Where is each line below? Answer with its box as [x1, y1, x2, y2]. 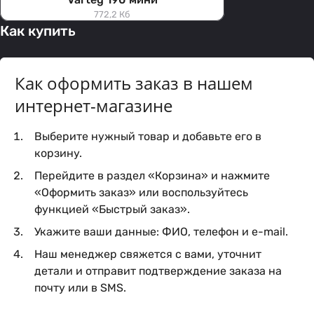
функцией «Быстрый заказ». [34, 203, 190, 216]
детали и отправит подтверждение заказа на [34, 264, 282, 278]
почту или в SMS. [34, 281, 126, 294]
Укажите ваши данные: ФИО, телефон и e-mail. [34, 225, 288, 238]
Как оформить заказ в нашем [15, 71, 253, 95]
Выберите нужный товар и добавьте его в [34, 130, 261, 143]
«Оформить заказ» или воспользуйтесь [34, 186, 248, 199]
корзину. [34, 146, 82, 160]
